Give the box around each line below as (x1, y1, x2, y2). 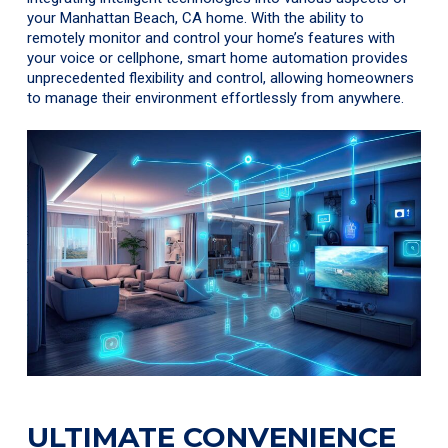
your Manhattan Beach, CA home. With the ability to (27, 8, 365, 27)
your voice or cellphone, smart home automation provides (27, 48, 409, 67)
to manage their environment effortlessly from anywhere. (27, 88, 405, 107)
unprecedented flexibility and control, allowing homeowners (27, 68, 415, 87)
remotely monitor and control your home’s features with (27, 28, 396, 47)
